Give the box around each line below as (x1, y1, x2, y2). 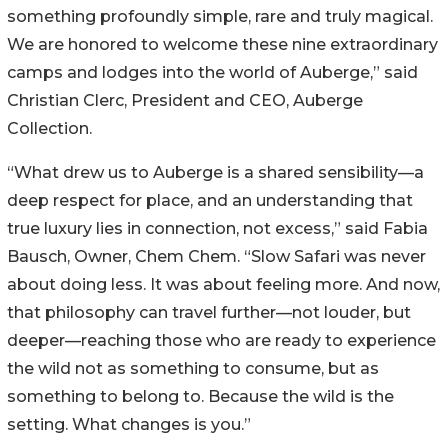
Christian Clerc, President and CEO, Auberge (7, 91, 363, 111)
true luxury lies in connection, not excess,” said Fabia (7, 219, 428, 239)
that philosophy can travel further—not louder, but (7, 303, 411, 323)
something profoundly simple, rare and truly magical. (7, 7, 433, 27)
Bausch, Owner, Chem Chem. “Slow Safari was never (7, 247, 426, 267)
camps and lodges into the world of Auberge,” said (7, 63, 418, 83)
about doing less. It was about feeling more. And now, (7, 275, 440, 295)
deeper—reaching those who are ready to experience (7, 331, 436, 351)
